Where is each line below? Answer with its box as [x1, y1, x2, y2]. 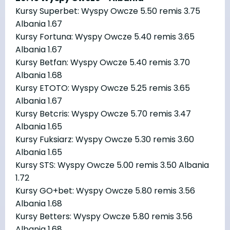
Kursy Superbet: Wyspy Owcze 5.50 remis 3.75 [15, 5, 200, 17]
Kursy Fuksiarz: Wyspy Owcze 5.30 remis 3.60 [15, 133, 194, 145]
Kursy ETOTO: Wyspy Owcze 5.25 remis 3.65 [15, 82, 190, 94]
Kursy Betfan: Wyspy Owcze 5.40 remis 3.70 [15, 56, 190, 68]
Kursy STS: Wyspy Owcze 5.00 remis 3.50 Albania [15, 159, 209, 171]
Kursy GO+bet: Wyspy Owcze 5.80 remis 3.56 [15, 184, 195, 197]
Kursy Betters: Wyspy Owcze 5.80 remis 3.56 [15, 210, 193, 222]
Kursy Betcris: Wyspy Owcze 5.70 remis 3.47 [15, 107, 191, 120]
